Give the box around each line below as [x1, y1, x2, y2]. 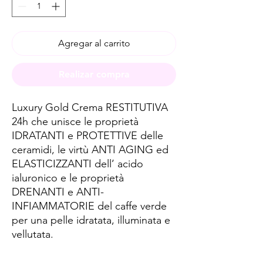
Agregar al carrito [58, 38, 130, 49]
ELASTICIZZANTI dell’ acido [12, 157, 143, 170]
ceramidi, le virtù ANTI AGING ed [12, 143, 168, 156]
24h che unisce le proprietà [12, 115, 139, 128]
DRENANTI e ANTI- [12, 186, 104, 198]
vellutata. [12, 228, 53, 241]
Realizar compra [58, 69, 130, 80]
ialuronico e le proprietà [12, 171, 124, 184]
